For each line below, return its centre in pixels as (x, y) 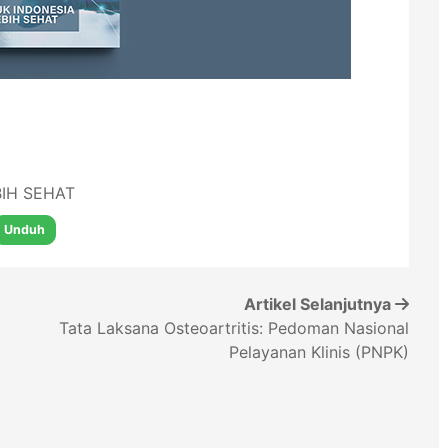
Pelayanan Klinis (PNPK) (319, 352)
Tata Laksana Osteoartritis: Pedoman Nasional (234, 328)
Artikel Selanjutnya (319, 304)
